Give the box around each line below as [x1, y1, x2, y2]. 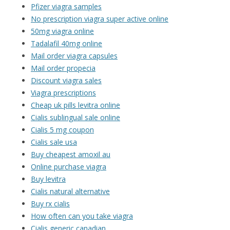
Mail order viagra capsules [31, 51, 118, 61]
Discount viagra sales [31, 75, 102, 86]
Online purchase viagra [31, 162, 106, 172]
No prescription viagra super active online [31, 14, 168, 24]
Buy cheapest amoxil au [31, 149, 110, 160]
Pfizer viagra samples [31, 2, 102, 12]
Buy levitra [31, 174, 66, 184]
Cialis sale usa [31, 137, 77, 147]
